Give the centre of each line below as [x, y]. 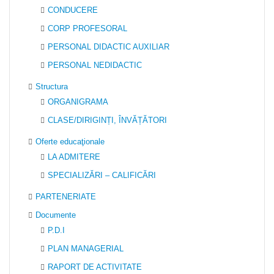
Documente [56, 215]
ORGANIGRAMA [78, 102]
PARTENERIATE [66, 197]
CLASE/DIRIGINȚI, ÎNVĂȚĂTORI [107, 120]
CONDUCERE [73, 10]
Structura [52, 87]
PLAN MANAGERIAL [86, 249]
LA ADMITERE [74, 157]
